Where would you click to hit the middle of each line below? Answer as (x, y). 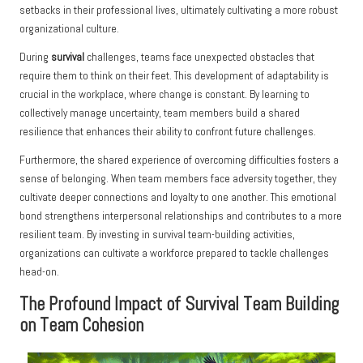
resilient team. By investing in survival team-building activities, (157, 235)
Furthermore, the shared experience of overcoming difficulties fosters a (179, 160)
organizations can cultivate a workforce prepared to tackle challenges (174, 254)
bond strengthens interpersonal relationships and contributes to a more (181, 216)
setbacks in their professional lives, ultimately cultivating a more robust (179, 11)
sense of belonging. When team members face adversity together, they (178, 179)
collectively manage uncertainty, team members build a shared (160, 113)
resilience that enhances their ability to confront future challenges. (168, 132)
